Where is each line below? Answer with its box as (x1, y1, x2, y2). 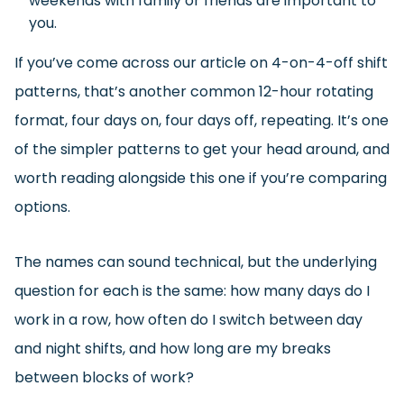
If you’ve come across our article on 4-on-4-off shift (14, 51, 388, 73)
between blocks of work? (14, 366, 194, 388)
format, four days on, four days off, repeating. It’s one (14, 109, 389, 131)
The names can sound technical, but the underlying (14, 251, 377, 272)
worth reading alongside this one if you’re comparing (14, 167, 387, 188)
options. (14, 196, 70, 217)
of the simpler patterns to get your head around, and (14, 138, 390, 160)
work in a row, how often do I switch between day (14, 308, 363, 330)
